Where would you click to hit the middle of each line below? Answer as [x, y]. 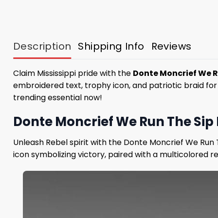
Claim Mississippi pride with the [73, 73]
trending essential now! [58, 98]
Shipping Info [111, 46]
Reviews [171, 46]
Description [42, 46]
